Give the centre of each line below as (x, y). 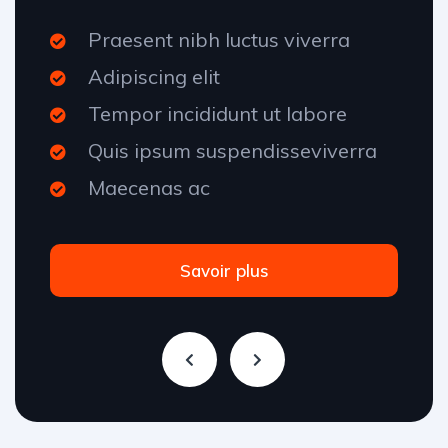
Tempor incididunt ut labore (217, 114)
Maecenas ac (149, 188)
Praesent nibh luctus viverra (219, 40)
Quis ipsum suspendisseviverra (232, 151)
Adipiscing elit (154, 77)
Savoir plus (224, 271)
